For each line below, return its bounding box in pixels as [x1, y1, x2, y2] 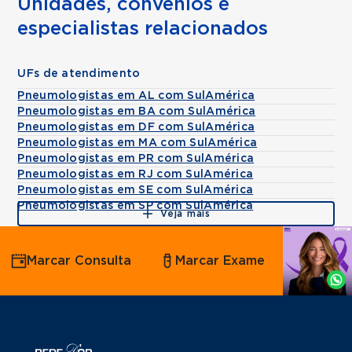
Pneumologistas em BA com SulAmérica [17, 106, 256, 117]
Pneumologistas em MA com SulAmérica [17, 137, 258, 148]
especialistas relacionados [17, 20, 269, 38]
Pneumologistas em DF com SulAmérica [17, 122, 255, 133]
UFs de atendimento [17, 68, 141, 79]
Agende [256, 239, 306, 252]
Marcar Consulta [26, 254, 131, 267]
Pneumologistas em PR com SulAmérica [17, 153, 255, 164]
